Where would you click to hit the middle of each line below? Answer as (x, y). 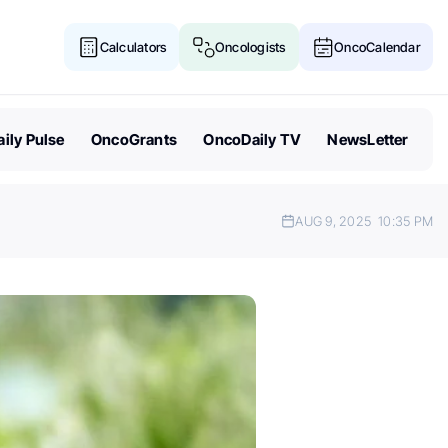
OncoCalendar (377, 46)
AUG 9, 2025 (335, 221)
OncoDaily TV (252, 139)
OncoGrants (134, 139)
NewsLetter (368, 139)
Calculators (133, 46)
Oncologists (250, 46)
